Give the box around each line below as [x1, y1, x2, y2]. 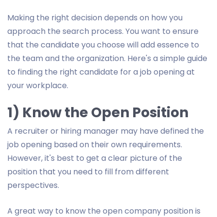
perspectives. [7, 179, 59, 191]
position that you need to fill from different [7, 166, 169, 177]
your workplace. [7, 79, 68, 91]
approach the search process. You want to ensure [7, 25, 199, 37]
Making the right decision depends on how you [7, 12, 183, 23]
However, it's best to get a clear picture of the [7, 152, 182, 164]
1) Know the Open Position [7, 103, 188, 122]
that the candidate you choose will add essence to [7, 39, 199, 50]
